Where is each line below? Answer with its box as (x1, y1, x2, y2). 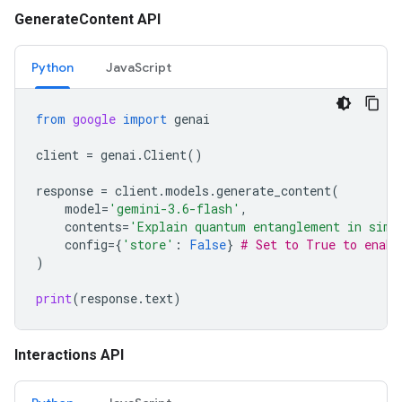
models (165, 182, 209, 200)
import (123, 110, 167, 128)
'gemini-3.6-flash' (109, 200, 240, 218)
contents (65, 218, 122, 236)
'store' (122, 236, 174, 254)
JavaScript (106, 59, 171, 76)
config (65, 236, 108, 254)
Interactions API (14, 346, 124, 364)
